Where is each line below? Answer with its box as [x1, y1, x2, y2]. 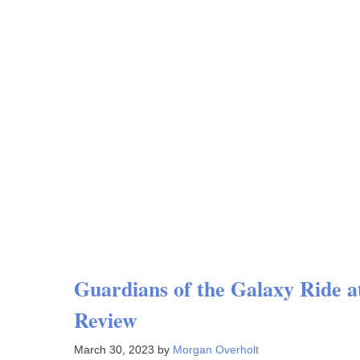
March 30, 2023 [74, 343, 154, 356]
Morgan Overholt [173, 343, 259, 356]
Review [74, 305, 137, 335]
